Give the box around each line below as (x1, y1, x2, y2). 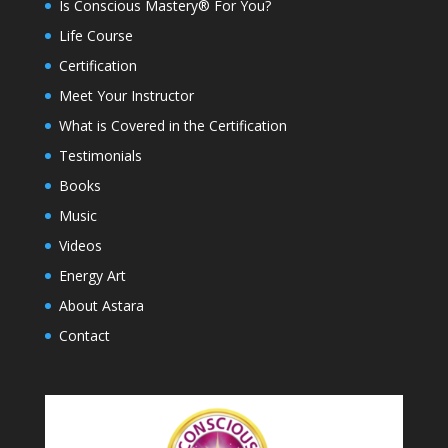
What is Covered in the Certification (58, 116, 287, 136)
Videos (58, 236, 102, 256)
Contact (58, 326, 110, 346)
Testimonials (58, 146, 142, 166)
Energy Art (58, 266, 126, 286)
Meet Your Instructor (58, 86, 194, 106)
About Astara (58, 296, 144, 316)
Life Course (58, 26, 133, 46)
